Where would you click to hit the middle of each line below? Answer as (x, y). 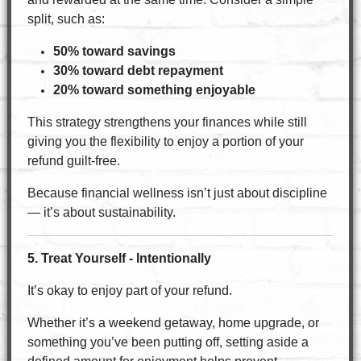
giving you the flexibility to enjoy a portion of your (165, 141)
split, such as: (66, 19)
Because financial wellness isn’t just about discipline (177, 193)
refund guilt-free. (73, 161)
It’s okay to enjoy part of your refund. (129, 290)
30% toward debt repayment (138, 71)
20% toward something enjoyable (154, 90)
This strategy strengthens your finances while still (167, 122)
